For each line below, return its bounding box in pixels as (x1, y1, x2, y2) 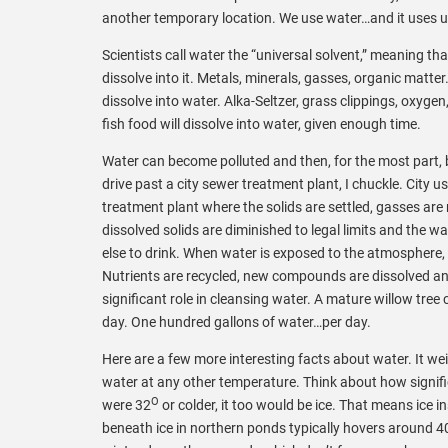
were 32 (102, 396, 151, 413)
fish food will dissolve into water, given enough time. (102, 115, 421, 132)
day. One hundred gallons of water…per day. (102, 313, 371, 330)
